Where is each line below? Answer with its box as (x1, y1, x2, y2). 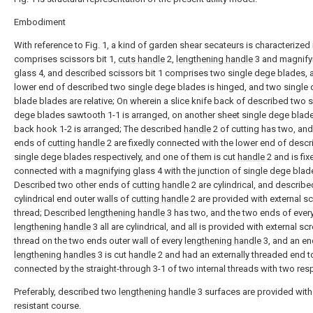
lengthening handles (14, 249, 96, 260)
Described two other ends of (14, 180, 132, 190)
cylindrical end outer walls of (14, 194, 131, 204)
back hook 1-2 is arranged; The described (14, 124, 184, 134)
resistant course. (14, 300, 81, 311)
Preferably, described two (14, 286, 119, 297)
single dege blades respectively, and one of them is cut (14, 152, 238, 162)
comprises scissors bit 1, (14, 54, 118, 64)
